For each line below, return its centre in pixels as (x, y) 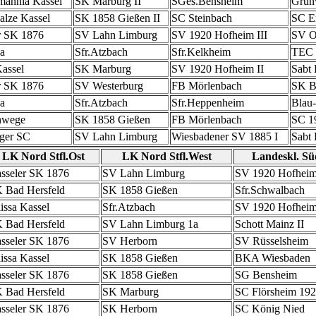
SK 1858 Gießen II (117, 18)
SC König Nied (270, 309)
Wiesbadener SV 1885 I (225, 136)
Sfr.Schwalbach (270, 190)
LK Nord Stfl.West (166, 156)
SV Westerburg (109, 86)
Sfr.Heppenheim (208, 103)
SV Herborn (130, 241)
